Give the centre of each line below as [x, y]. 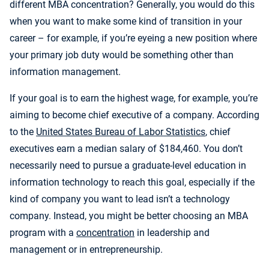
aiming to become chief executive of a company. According [134, 115]
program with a [43, 233]
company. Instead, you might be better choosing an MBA [129, 216]
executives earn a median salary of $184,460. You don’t [126, 149]
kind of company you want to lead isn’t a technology [120, 199]
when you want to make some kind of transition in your [126, 22]
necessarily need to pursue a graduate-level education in [128, 166]
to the [23, 132]
